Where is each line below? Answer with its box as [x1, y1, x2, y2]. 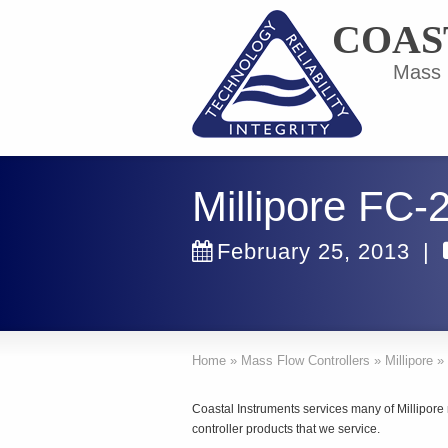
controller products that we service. [192, 422, 380, 436]
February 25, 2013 [217, 239, 410, 264]
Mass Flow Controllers [241, 353, 370, 368]
